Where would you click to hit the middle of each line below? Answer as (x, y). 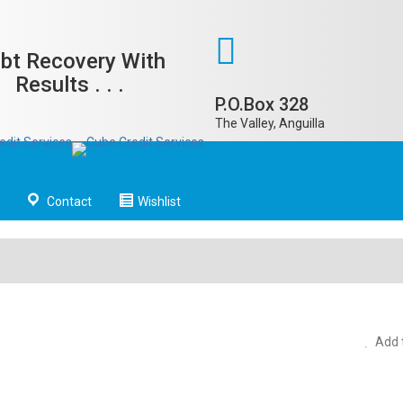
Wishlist (159, 201)
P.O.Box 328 (262, 104)
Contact (69, 201)
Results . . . (70, 85)
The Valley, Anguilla (270, 123)
